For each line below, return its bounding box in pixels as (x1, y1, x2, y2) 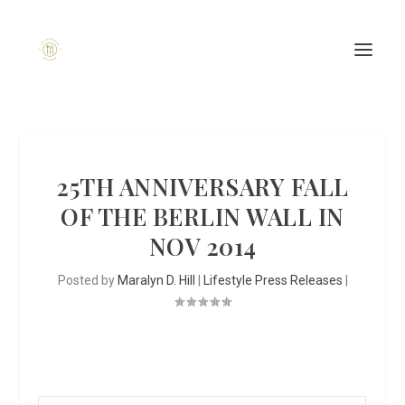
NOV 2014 (148, 231, 257, 262)
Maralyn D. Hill (117, 273, 195, 287)
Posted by (57, 273, 118, 287)
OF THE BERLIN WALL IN (61, 201, 344, 232)
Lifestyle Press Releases (202, 273, 343, 287)
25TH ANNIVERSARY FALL (56, 171, 349, 202)
